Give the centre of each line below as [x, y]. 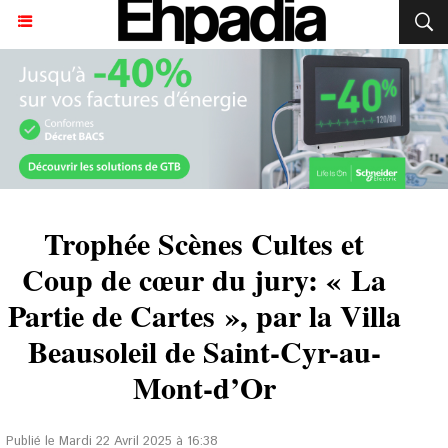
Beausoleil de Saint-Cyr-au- [204, 351]
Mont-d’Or [204, 387]
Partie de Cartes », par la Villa [204, 315]
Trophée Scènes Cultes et [204, 243]
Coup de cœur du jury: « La [204, 279]
